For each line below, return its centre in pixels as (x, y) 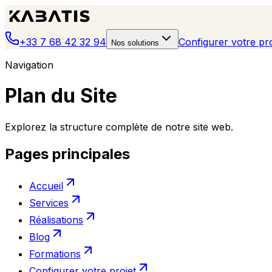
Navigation (29, 65)
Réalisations (56, 219)
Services (49, 202)
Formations (55, 253)
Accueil (46, 185)
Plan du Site (61, 96)
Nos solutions (135, 43)
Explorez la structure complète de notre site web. (119, 127)
